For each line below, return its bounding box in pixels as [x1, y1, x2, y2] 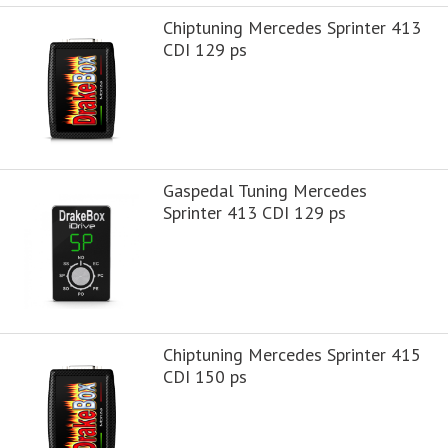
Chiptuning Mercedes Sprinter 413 [162, 15, 421, 39]
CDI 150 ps [162, 364, 247, 388]
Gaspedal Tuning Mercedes [162, 179, 367, 203]
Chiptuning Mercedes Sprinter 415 [162, 342, 421, 366]
